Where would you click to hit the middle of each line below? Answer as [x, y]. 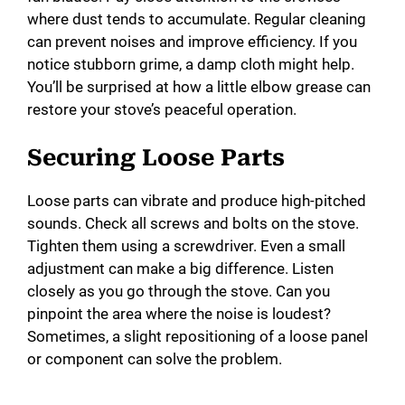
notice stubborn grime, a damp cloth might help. [191, 65]
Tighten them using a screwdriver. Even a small [186, 245]
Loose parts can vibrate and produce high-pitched [197, 200]
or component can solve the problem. [155, 358]
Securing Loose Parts [156, 157]
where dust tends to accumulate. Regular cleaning [197, 19]
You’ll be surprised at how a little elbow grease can [199, 87]
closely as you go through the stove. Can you [179, 291]
